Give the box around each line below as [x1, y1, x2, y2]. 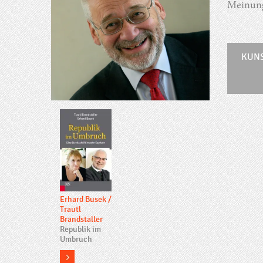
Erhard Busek [60, 194, 106, 204]
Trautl [60, 204, 81, 214]
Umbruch [60, 234, 92, 244]
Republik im [60, 224, 101, 234]
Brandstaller [60, 214, 103, 224]
